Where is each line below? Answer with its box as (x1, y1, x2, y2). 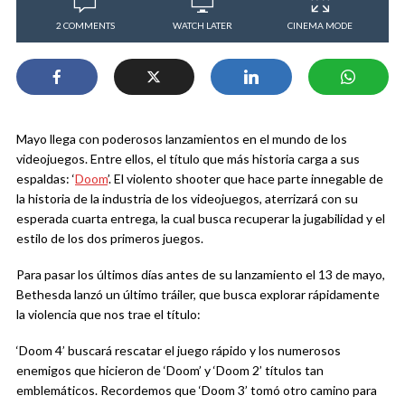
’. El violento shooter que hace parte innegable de (108, 170, 383, 186)
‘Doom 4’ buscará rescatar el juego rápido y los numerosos (16, 342, 341, 358)
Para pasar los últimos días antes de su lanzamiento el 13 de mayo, (16, 266, 385, 282)
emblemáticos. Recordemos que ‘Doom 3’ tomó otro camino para (16, 381, 377, 398)
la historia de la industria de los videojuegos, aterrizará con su (16, 190, 358, 206)
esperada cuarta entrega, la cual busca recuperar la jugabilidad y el (16, 210, 385, 226)
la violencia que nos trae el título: (16, 306, 201, 322)
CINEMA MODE (287, 19, 353, 31)
